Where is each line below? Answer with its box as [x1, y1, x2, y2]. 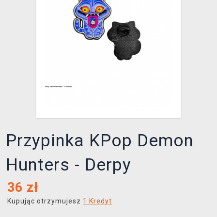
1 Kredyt [83, 197, 112, 205]
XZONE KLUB [12, 7, 61, 16]
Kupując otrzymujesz [7, 197, 83, 205]
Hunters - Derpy [6, 155, 131, 175]
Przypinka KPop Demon [6, 131, 194, 151]
